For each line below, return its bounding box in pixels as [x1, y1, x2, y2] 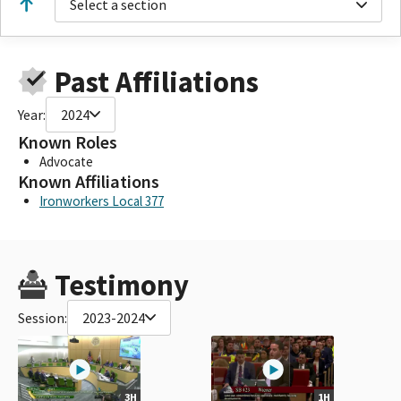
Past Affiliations [54, 63, 259, 100]
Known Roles [18, 130, 117, 154]
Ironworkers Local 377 [39, 192, 164, 209]
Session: [18, 308, 67, 327]
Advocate [39, 152, 93, 170]
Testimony [54, 266, 189, 303]
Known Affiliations [18, 169, 159, 193]
